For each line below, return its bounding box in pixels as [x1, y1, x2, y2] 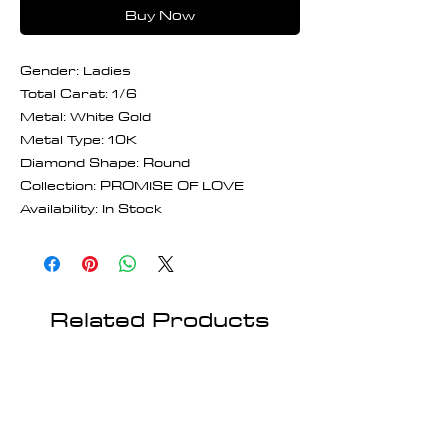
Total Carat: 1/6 [20, 80, 137, 105]
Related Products [50, 299, 270, 338]
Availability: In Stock [20, 195, 162, 220]
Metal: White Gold [20, 103, 151, 128]
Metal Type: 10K [20, 126, 137, 151]
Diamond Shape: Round [20, 149, 190, 174]
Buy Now [125, 2, 195, 27]
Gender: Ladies [20, 57, 131, 82]
